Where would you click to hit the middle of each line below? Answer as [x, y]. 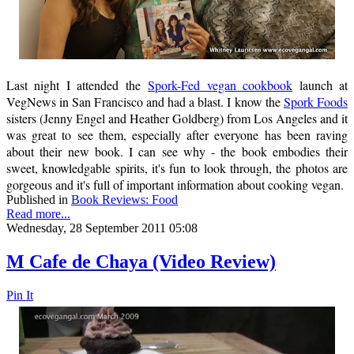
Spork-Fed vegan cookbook [220, 85]
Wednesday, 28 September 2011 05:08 [102, 228]
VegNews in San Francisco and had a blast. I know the [145, 102]
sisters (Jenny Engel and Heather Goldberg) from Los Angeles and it [177, 119]
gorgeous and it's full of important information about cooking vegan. [175, 185]
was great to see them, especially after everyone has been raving [177, 135]
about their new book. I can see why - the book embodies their [177, 152]
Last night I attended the [77, 85]
